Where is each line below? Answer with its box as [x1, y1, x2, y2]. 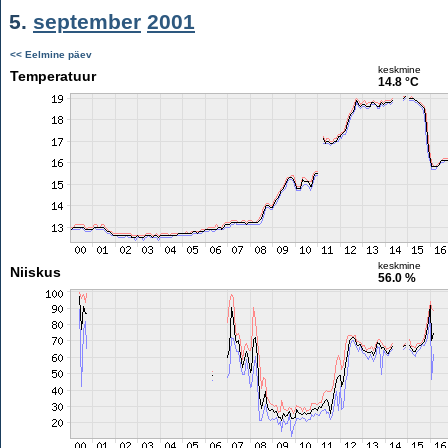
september [33, 10, 141, 33]
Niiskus [9, 264, 61, 280]
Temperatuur [9, 68, 96, 84]
